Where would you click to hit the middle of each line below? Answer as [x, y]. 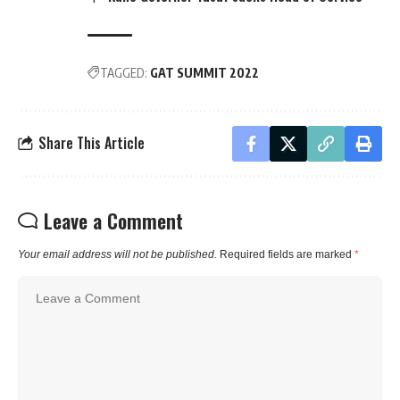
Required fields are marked [287, 254]
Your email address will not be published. [117, 254]
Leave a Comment [113, 220]
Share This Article [92, 143]
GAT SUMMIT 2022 [204, 72]
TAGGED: [124, 72]
